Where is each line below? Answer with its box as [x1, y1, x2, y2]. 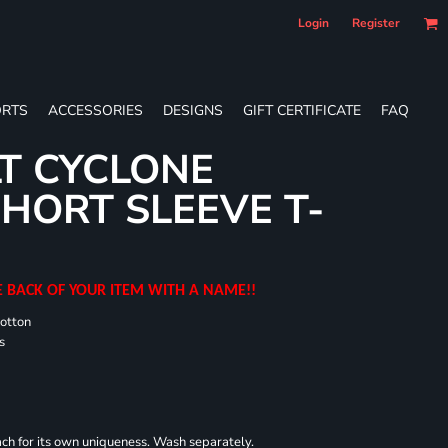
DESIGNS [163, 100, 223, 120]
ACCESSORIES [48, 100, 143, 120]
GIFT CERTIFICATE [243, 100, 361, 120]
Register [352, 15, 400, 31]
